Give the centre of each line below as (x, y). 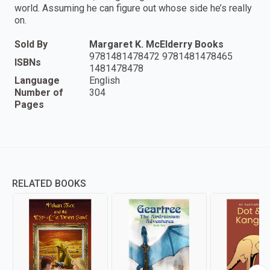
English (105, 80)
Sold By (31, 44)
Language (37, 80)
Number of (39, 92)
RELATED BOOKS (49, 183)
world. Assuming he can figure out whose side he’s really (133, 8)
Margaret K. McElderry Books (156, 44)
